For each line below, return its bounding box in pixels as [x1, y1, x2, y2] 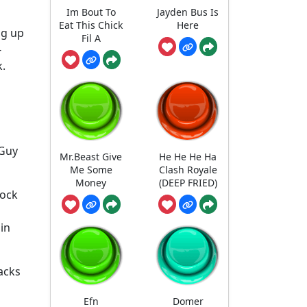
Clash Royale [158, 163, 217, 177]
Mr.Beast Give [60, 150, 123, 164]
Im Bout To [66, 5, 116, 19]
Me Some [69, 163, 112, 177]
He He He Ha [159, 150, 217, 164]
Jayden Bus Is [157, 5, 219, 19]
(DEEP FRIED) [158, 176, 217, 190]
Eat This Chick [59, 18, 123, 32]
